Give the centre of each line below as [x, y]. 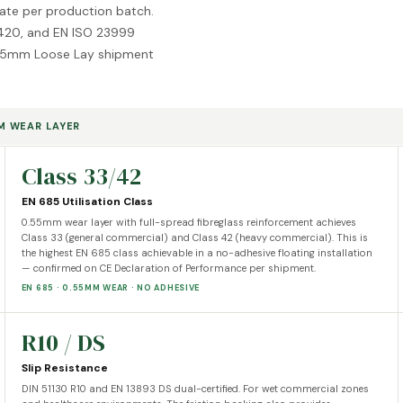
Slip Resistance [64, 367]
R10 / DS [63, 342]
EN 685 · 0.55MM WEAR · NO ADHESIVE [111, 287]
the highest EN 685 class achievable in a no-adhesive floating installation [197, 252]
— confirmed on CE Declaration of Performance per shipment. [168, 268]
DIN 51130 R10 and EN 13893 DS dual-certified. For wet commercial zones [195, 388]
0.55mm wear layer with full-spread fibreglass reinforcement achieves [188, 222]
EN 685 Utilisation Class [87, 201]
